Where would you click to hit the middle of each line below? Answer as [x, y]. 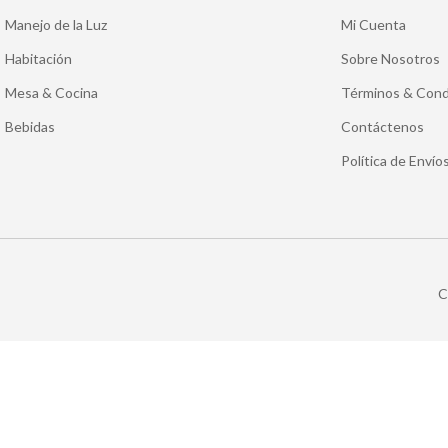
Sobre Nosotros [390, 58]
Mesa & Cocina [51, 92]
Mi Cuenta [373, 24]
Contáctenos [382, 126]
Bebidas [30, 126]
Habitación [38, 58]
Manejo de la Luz [56, 24]
